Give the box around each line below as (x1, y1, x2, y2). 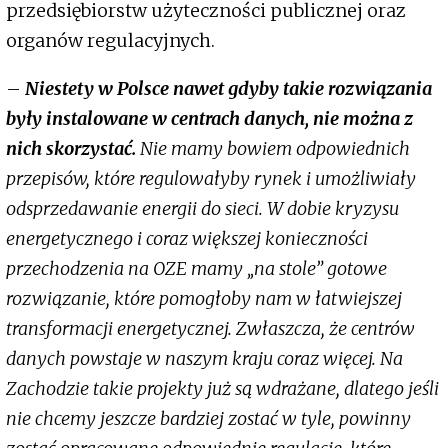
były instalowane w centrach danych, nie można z (6, 107, 413, 131)
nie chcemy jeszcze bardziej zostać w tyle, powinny (6, 407, 411, 431)
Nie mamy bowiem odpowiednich (136, 137, 410, 161)
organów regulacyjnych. (6, 29, 219, 53)
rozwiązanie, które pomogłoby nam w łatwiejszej (6, 287, 402, 311)
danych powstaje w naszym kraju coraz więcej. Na (6, 347, 403, 371)
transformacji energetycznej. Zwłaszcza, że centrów (6, 317, 415, 341)
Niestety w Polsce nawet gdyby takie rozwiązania (25, 77, 432, 101)
